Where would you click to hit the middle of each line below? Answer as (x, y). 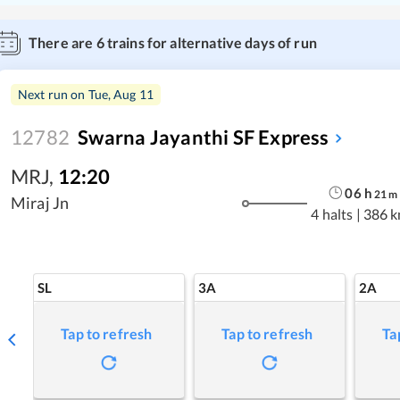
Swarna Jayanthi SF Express (204, 137)
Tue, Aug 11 (121, 94)
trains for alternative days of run (210, 42)
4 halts (332, 213)
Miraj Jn (40, 203)
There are (62, 42)
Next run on (53, 94)
